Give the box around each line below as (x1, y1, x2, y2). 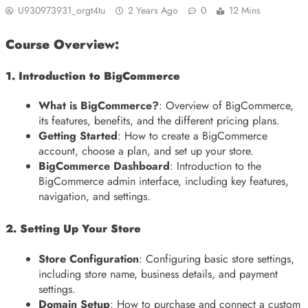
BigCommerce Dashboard (38, 158, 170, 175)
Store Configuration (38, 250, 139, 267)
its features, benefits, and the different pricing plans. (38, 113, 280, 129)
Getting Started (38, 128, 118, 144)
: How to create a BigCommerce (118, 128, 267, 144)
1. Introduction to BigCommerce (5, 68, 180, 85)
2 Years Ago (128, 3, 178, 17)
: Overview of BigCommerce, (159, 98, 294, 114)
